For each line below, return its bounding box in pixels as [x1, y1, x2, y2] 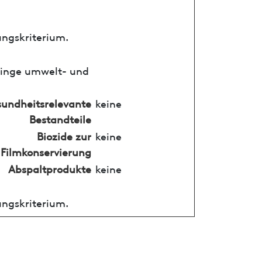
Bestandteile [29, 111, 91, 126]
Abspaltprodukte [8, 160, 91, 175]
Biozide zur [36, 127, 91, 143]
